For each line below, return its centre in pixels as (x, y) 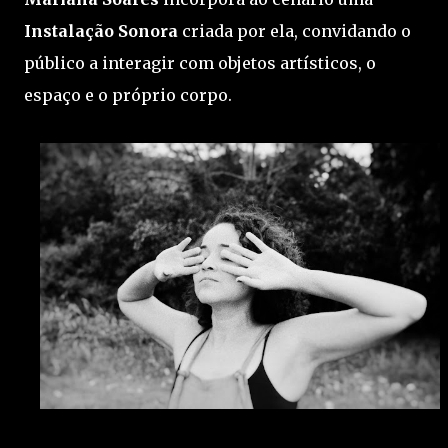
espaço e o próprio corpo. (128, 95)
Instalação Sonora (101, 31)
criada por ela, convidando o (294, 31)
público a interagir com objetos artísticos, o (200, 63)
